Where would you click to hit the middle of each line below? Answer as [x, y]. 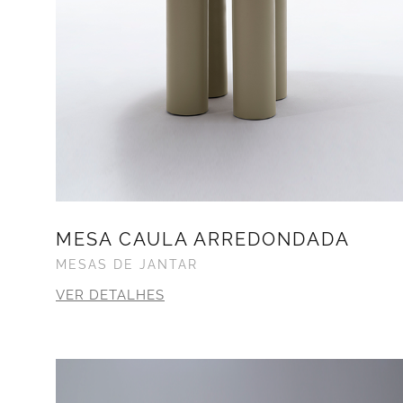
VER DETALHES [110, 296]
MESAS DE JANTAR [127, 265]
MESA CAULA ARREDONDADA [203, 240]
